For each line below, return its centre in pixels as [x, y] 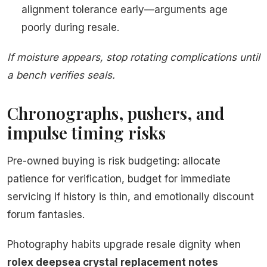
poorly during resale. [70, 28]
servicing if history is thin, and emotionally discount [131, 197]
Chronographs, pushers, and [116, 113]
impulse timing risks [86, 133]
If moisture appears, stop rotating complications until [133, 58]
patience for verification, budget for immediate [119, 179]
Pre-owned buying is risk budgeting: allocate [114, 161]
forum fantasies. [46, 215]
